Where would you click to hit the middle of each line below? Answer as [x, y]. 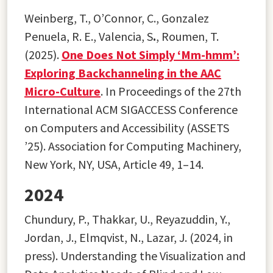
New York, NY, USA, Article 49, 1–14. [114, 164]
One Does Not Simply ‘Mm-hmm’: [151, 54]
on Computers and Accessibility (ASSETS [127, 127]
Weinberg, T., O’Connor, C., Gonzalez [117, 18]
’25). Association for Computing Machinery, [133, 146]
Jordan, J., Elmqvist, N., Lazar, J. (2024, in [129, 237]
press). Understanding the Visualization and [135, 255]
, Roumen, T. [187, 36]
